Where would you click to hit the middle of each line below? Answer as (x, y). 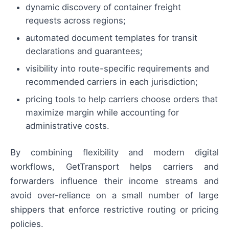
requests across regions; (76, 21)
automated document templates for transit (111, 38)
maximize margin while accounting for (102, 113)
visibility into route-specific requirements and (117, 69)
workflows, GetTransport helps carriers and (114, 167)
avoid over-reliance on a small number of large (114, 196)
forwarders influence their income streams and (114, 181)
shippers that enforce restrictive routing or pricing (114, 210)
